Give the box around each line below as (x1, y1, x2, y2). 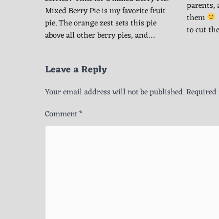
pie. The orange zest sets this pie (45, 16, 156, 30)
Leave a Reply (45, 61, 107, 78)
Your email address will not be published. (45, 85, 184, 99)
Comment (45, 107, 79, 121)
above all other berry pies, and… (45, 28, 154, 43)
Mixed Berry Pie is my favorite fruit (45, 3, 166, 18)
